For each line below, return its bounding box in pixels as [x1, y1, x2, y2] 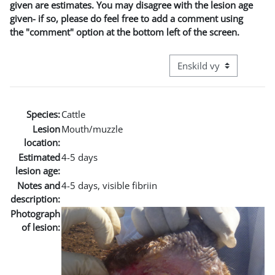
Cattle [61, 107, 85, 120]
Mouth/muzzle [61, 122, 123, 135]
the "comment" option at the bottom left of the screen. [10, 25, 239, 38]
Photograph [10, 207, 60, 220]
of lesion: [21, 220, 60, 233]
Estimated [18, 150, 60, 163]
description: [10, 192, 60, 205]
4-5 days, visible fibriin [61, 179, 157, 192]
